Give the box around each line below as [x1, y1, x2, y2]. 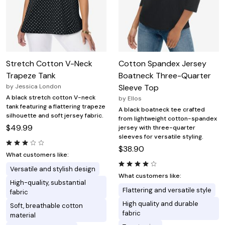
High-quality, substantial [10, 178, 86, 187]
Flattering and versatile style [123, 185, 211, 194]
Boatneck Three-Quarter [119, 70, 211, 81]
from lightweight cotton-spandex [119, 114, 217, 123]
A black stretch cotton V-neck [6, 93, 95, 101]
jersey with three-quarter [119, 123, 195, 132]
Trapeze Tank [6, 70, 56, 81]
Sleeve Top [119, 82, 159, 93]
